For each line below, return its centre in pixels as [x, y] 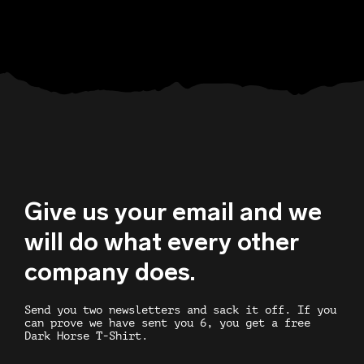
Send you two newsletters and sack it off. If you [180, 310]
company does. [110, 273]
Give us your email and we [173, 212]
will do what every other [162, 243]
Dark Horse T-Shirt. [86, 336]
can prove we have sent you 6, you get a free [167, 323]
